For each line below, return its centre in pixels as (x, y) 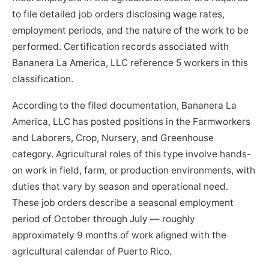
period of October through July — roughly (104, 219)
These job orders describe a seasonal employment (123, 203)
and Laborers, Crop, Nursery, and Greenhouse (113, 138)
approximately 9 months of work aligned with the (119, 235)
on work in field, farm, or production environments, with (134, 171)
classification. (43, 79)
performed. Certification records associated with (121, 47)
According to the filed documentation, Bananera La (125, 106)
